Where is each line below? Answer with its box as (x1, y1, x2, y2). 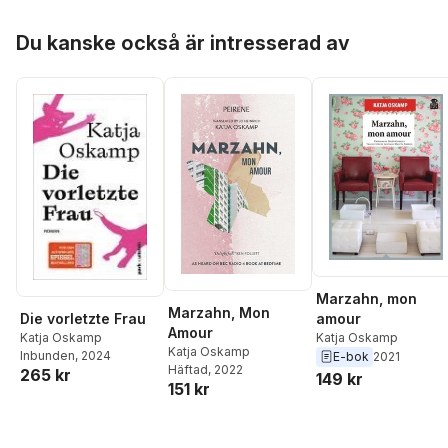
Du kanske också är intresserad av (16, 30, 350, 55)
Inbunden (20, 348, 75, 364)
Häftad (168, 361, 208, 377)
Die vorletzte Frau (20, 310, 146, 328)
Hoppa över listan (15, 19, 140, 37)
